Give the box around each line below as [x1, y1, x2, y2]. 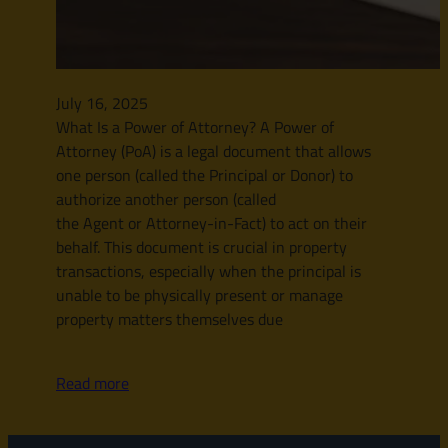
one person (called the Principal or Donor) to [56, 162, 353, 187]
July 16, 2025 [56, 90, 148, 115]
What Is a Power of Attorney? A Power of [56, 114, 334, 139]
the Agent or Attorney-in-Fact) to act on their [56, 210, 367, 235]
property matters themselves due [56, 306, 283, 331]
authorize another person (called [56, 186, 276, 211]
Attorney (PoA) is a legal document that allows [56, 138, 371, 163]
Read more [56, 370, 129, 395]
